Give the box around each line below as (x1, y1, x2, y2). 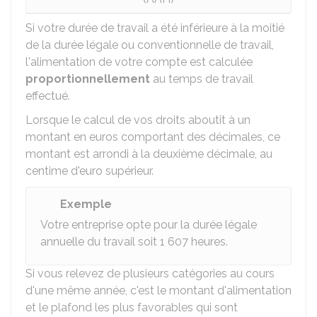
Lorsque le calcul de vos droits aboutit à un (25, 113, 250, 127)
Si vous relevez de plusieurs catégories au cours (25, 267, 275, 280)
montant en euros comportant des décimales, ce (25, 130, 280, 144)
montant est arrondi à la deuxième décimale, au (25, 147, 272, 161)
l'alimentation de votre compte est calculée (25, 55, 253, 69)
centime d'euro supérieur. (25, 164, 154, 178)
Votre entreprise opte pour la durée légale (40, 218, 257, 231)
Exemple (60, 197, 112, 211)
